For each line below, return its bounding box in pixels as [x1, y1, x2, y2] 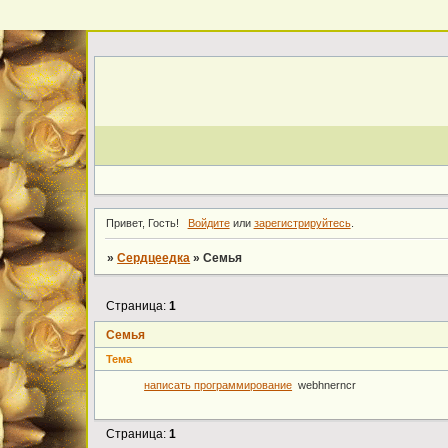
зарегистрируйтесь [253, 217, 351, 230]
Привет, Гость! [106, 217, 180, 230]
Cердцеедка [117, 250, 191, 265]
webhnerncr [298, 379, 357, 392]
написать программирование [144, 379, 293, 392]
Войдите [187, 217, 230, 230]
